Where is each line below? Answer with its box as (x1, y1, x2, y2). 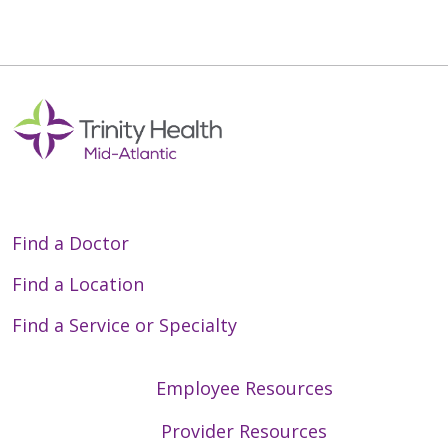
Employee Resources (155, 376, 333, 401)
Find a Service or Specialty (12, 313, 237, 338)
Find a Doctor (12, 231, 129, 256)
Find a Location (12, 272, 144, 297)
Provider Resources (161, 419, 327, 444)
